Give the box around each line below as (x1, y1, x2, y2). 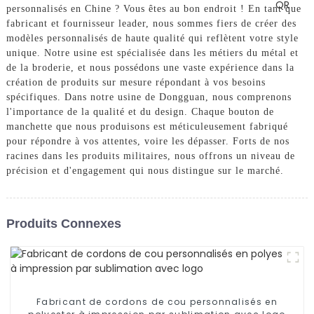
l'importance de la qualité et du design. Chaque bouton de (6, 107, 274, 118)
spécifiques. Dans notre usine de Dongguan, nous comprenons (6, 92, 292, 103)
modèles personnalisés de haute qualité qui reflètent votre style (6, 33, 299, 44)
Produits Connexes (6, 216, 121, 231)
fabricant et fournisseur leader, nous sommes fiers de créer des (6, 18, 296, 29)
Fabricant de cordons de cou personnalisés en (36, 296, 278, 308)
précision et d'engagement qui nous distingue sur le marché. (6, 165, 284, 177)
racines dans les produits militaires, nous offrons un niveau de (6, 151, 295, 162)
